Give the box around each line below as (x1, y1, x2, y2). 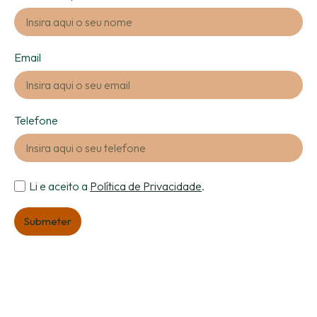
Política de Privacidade (90, 178, 202, 193)
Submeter (24, 214, 71, 228)
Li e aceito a (29, 178, 90, 193)
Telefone (14, 113, 58, 127)
